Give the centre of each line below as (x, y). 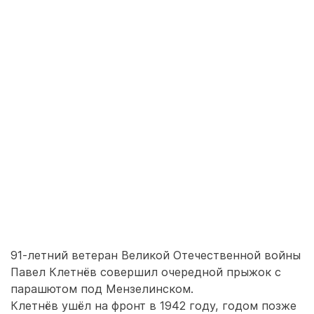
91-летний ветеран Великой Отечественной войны (156, 255)
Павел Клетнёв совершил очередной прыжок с (146, 272)
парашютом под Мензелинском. (102, 289)
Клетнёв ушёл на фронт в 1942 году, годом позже (153, 306)
